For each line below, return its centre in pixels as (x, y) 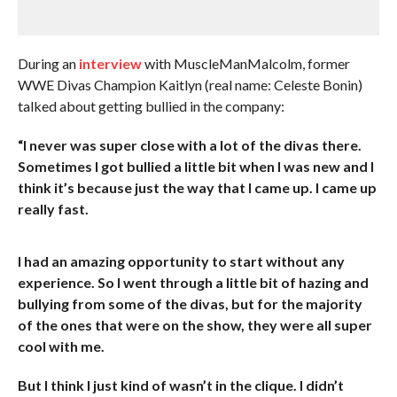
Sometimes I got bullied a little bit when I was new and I (195, 166)
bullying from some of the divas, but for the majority (190, 304)
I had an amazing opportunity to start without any (181, 261)
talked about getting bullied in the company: (151, 106)
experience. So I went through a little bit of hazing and (193, 282)
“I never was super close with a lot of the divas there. (189, 145)
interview (110, 63)
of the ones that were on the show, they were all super (195, 325)
